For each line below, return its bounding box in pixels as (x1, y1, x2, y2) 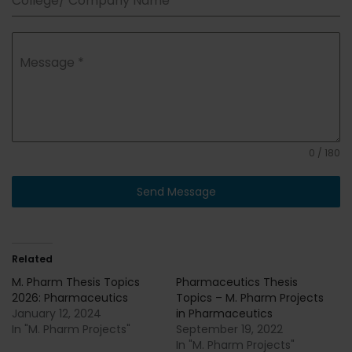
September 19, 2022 (176, 321, 283, 338)
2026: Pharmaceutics (12, 290, 128, 306)
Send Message (136, 184, 216, 200)
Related (12, 252, 53, 266)
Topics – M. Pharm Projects (176, 290, 324, 306)
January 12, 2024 (12, 306, 101, 322)
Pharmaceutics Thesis (176, 274, 298, 291)
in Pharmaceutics (176, 306, 273, 322)
